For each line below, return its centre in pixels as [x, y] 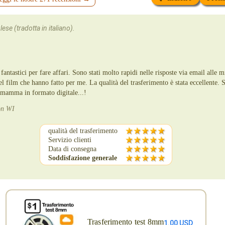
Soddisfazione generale [83, 158]
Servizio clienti [70, 140]
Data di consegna [72, 149]
